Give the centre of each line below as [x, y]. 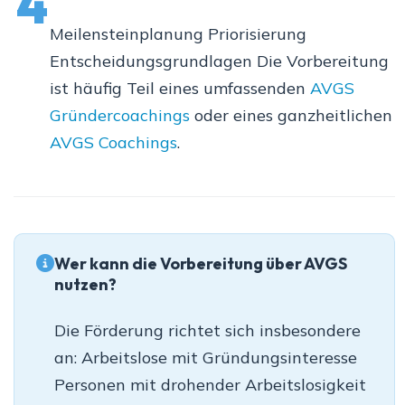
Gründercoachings [120, 116]
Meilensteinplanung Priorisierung [178, 34]
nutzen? [85, 285]
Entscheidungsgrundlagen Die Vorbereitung [219, 61]
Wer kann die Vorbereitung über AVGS [201, 264]
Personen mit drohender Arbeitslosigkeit [210, 385]
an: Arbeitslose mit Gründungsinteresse [206, 358]
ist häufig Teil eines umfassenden [180, 89]
